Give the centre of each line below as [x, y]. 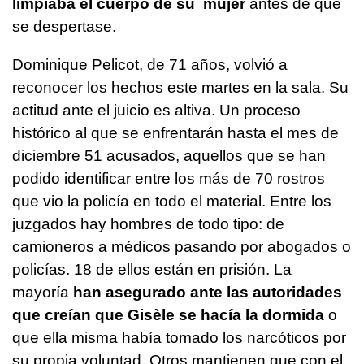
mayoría [41, 292]
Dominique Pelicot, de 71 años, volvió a [150, 65]
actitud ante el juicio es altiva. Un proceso [156, 110]
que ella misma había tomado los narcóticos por [179, 338]
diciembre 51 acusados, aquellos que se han [169, 156]
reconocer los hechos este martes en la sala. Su [180, 88]
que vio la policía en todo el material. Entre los [172, 201]
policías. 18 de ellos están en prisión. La [152, 270]
